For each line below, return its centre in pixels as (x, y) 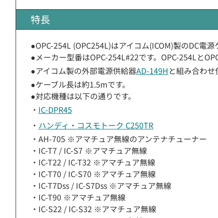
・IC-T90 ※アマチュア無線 (78, 197)
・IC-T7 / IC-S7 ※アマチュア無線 (89, 150)
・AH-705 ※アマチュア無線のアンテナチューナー (119, 139)
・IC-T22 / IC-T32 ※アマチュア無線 (93, 162)
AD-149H (152, 71)
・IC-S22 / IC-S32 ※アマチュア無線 (93, 209)
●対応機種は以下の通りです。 (83, 96)
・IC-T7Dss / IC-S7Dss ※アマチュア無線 (101, 185)
